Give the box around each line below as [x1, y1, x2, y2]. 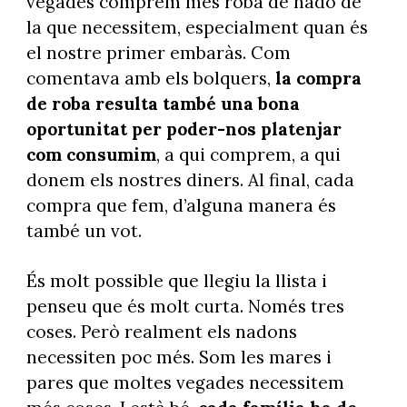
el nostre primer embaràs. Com [25, 42, 291, 65]
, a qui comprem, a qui [155, 144, 341, 166]
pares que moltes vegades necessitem [25, 371, 344, 393]
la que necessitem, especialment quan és [25, 16, 368, 39]
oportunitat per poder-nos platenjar [25, 118, 342, 141]
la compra [274, 67, 362, 90]
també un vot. [25, 220, 142, 243]
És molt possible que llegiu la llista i [25, 269, 327, 292]
